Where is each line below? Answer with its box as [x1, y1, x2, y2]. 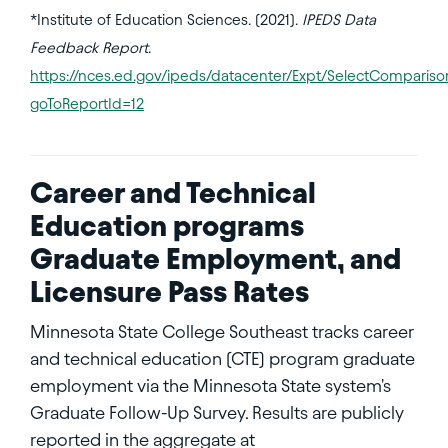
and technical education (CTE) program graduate [30, 348, 415, 368]
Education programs [30, 208, 304, 242]
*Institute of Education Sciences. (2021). [30, 10, 302, 28]
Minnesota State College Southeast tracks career [30, 321, 414, 341]
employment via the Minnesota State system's [30, 375, 391, 395]
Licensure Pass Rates [30, 274, 309, 308]
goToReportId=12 [30, 94, 144, 112]
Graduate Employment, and [30, 241, 401, 275]
